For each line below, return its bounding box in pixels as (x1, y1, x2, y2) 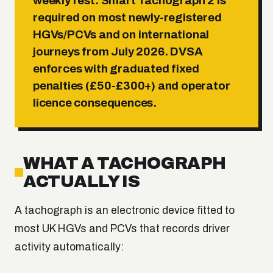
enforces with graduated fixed (33, 62, 199, 76)
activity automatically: (15, 241, 124, 253)
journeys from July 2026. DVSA (33, 45, 203, 58)
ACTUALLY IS (23, 172, 140, 191)
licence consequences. (33, 96, 157, 110)
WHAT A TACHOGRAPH (23, 154, 226, 173)
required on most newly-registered (33, 11, 222, 24)
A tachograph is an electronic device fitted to (15, 205, 235, 217)
